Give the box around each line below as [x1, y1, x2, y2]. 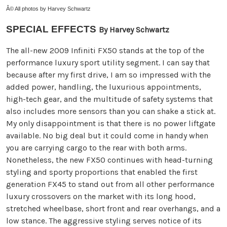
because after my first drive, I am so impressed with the [6, 70, 211, 80]
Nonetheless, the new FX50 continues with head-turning [6, 155, 213, 165]
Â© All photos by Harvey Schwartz [6, 6, 91, 12]
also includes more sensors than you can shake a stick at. [6, 106, 215, 116]
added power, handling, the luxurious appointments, [6, 82, 201, 92]
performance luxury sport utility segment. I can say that [6, 58, 210, 67]
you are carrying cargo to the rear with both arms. [6, 143, 186, 153]
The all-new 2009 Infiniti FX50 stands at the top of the [6, 46, 204, 55]
